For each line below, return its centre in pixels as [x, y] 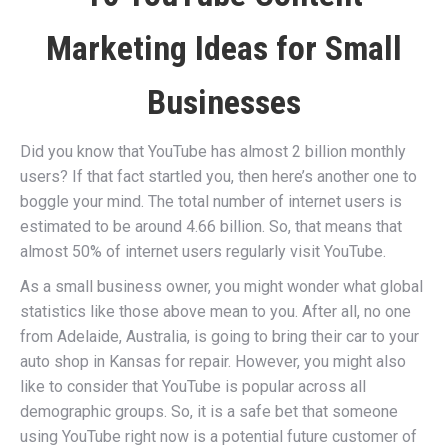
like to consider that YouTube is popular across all [193, 386]
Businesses [224, 102]
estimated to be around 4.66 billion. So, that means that [211, 226]
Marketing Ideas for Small [224, 48]
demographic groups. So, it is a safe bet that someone [209, 411]
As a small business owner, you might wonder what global [221, 286]
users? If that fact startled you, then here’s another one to [218, 176]
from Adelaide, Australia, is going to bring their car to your [219, 336]
